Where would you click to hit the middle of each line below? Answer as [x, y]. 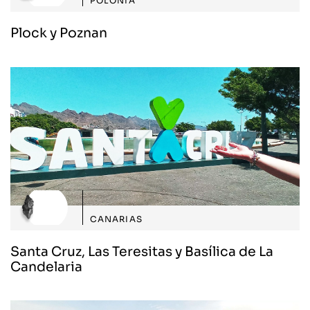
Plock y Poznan [59, 33]
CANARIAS [116, 219]
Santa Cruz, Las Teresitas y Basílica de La [142, 251]
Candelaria [46, 266]
